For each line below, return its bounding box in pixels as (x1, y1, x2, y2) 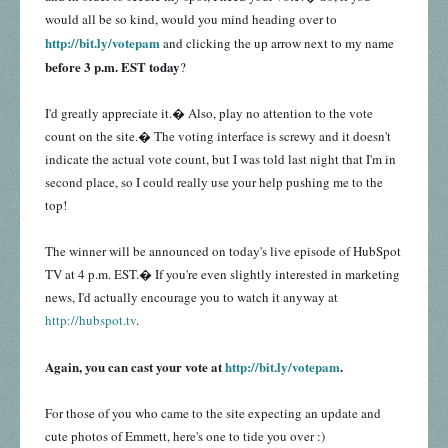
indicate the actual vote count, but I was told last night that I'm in (45, 150, 396, 169)
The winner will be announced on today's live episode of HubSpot (45, 242, 401, 261)
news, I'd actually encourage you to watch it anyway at (45, 288, 338, 307)
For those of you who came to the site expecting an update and (45, 404, 381, 423)
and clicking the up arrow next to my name (160, 34, 394, 53)
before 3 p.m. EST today (45, 57, 180, 77)
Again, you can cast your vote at (45, 357, 225, 377)
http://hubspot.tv (45, 311, 136, 330)
